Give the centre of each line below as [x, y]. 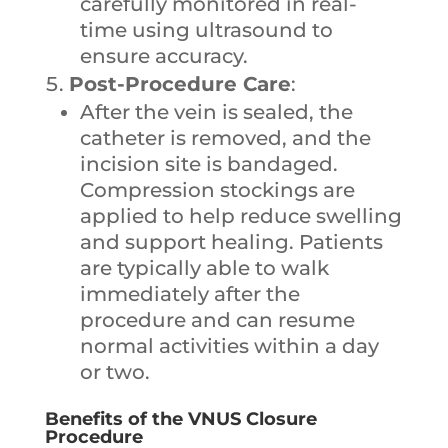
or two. [114, 372]
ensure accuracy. [163, 56]
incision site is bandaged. [208, 164]
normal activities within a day [229, 346]
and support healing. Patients [231, 242]
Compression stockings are [217, 190]
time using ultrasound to [206, 30]
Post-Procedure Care [179, 84]
